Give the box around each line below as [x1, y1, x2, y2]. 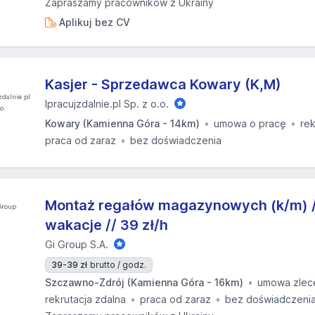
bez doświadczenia [130, 134, 221, 146]
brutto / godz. [90, 259, 146, 270]
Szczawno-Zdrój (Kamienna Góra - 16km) [45, 276, 243, 288]
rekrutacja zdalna [45, 293, 126, 305]
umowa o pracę [214, 117, 286, 129]
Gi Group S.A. [45, 238, 108, 250]
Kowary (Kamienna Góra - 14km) [45, 117, 200, 129]
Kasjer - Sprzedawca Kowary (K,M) [45, 76, 281, 93]
